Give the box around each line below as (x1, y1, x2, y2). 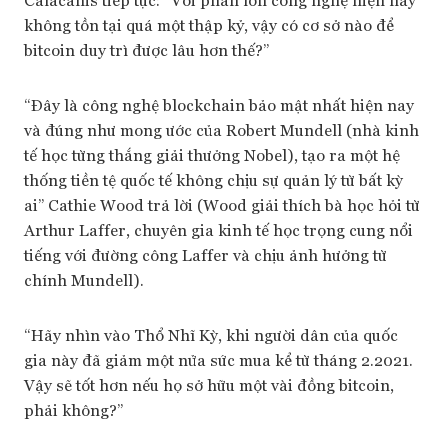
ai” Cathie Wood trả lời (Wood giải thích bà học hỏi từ (24, 194, 420, 215)
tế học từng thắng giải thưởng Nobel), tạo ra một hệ (24, 144, 400, 165)
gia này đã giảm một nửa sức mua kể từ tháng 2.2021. (24, 349, 413, 370)
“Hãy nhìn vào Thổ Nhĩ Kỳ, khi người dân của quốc (24, 324, 398, 345)
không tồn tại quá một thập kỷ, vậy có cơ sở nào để (24, 14, 394, 35)
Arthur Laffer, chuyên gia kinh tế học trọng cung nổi (24, 219, 413, 240)
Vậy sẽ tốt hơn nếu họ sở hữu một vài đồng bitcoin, (24, 374, 394, 395)
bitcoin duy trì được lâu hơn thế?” (24, 39, 269, 60)
